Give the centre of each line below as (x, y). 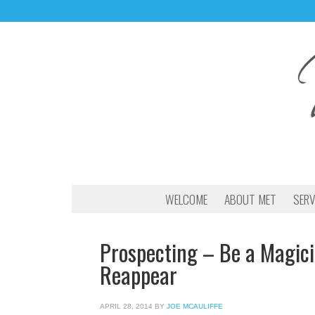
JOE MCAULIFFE (195, 306)
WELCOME (186, 199)
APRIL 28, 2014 (126, 306)
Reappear (139, 275)
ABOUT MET (250, 199)
